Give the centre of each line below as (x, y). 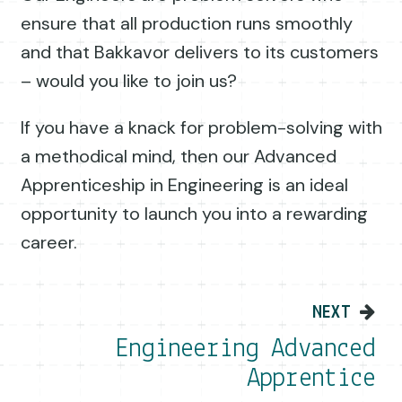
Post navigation (145, 315)
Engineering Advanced (245, 350)
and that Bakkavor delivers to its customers (199, 52)
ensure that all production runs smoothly (186, 24)
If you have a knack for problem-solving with (201, 128)
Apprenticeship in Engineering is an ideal (184, 185)
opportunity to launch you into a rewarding (194, 214)
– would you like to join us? (128, 81)
